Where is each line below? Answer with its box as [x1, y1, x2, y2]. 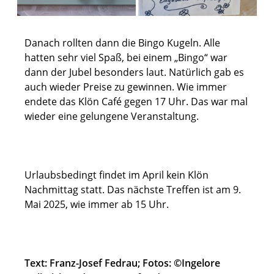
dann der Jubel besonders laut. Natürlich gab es [24, 65, 244, 80]
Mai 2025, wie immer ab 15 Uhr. [24, 198, 171, 212]
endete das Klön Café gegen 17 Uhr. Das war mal [24, 95, 248, 109]
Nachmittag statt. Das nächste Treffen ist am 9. [24, 183, 241, 197]
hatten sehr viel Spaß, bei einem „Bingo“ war [24, 51, 228, 65]
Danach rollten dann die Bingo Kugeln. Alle [24, 36, 220, 50]
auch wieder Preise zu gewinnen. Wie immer [24, 80, 227, 94]
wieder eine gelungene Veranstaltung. [24, 109, 199, 124]
